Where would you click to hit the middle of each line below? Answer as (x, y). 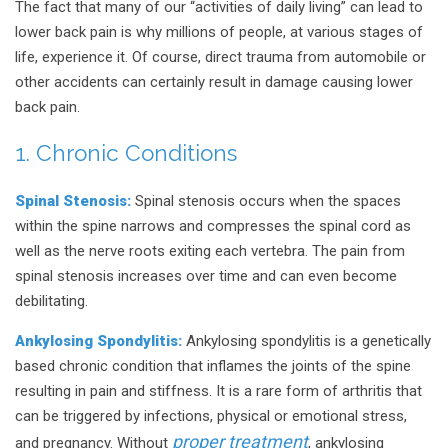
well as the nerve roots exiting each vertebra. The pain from (210, 250)
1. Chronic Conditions (126, 153)
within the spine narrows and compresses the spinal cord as (213, 225)
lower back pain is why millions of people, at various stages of (219, 32)
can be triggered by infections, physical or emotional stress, (211, 415)
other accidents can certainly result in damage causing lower (214, 82)
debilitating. (53, 300)
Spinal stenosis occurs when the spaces (268, 200)
